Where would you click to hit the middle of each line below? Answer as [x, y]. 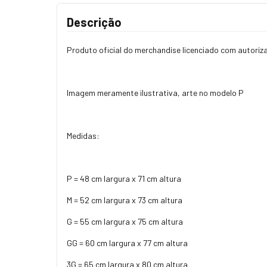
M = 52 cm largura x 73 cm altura [125, 200]
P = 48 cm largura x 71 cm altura [124, 178]
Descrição [94, 22]
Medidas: [83, 135]
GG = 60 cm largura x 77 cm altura [127, 243]
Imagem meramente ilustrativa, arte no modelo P [155, 92]
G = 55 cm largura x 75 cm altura [125, 221]
